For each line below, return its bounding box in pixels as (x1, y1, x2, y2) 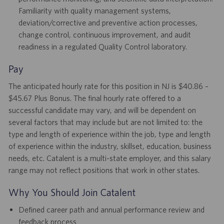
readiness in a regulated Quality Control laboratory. (18, 42, 187, 51)
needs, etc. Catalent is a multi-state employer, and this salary (8, 153, 211, 163)
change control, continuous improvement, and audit (18, 30, 191, 39)
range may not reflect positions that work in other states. (8, 165, 199, 175)
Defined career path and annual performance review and (18, 205, 204, 214)
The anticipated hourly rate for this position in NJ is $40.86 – (8, 81, 208, 91)
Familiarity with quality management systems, (18, 6, 171, 15)
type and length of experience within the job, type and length (8, 129, 210, 139)
